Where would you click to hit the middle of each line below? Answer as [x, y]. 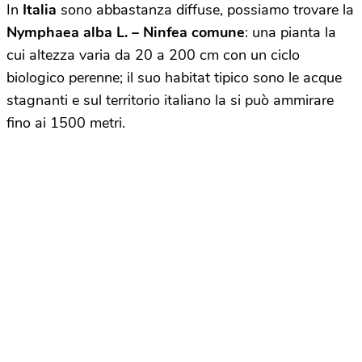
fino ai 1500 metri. [66, 123]
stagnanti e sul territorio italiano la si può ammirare [170, 100]
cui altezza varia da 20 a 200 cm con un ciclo [153, 55]
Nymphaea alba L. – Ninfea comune [126, 32]
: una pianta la [290, 32]
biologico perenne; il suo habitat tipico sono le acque [174, 78]
